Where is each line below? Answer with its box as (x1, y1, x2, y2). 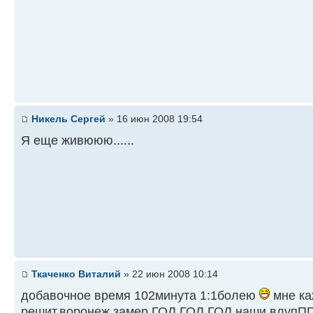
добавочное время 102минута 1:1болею (21, 288, 259, 303)
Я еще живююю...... (21, 133, 134, 147)
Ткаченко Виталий (31, 268, 121, 279)
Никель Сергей (31, 113, 105, 124)
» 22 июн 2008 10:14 (121, 268, 218, 279)
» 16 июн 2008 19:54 (105, 113, 203, 124)
